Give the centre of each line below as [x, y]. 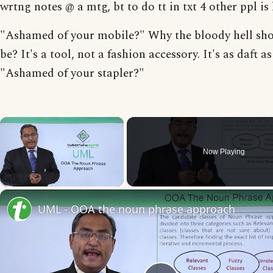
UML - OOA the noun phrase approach [136, 209]
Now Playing [224, 152]
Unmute [30, 192]
